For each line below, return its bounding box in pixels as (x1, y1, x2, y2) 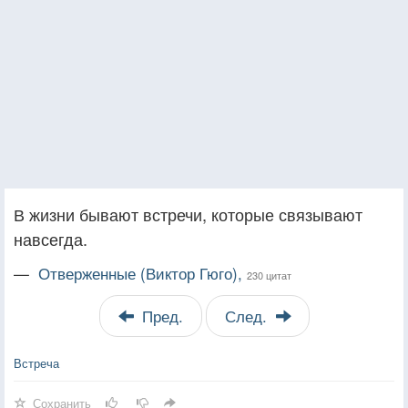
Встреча (14, 353, 59, 372)
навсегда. (14, 226, 87, 250)
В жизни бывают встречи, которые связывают (14, 201, 362, 226)
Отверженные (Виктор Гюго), (38, 261, 247, 284)
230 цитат (247, 267, 291, 282)
